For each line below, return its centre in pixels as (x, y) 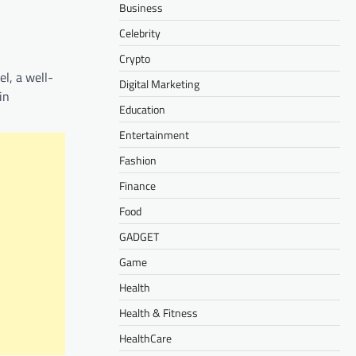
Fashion (138, 160)
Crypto (135, 58)
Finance (137, 185)
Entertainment (154, 134)
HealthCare (145, 338)
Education (142, 109)
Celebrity (140, 33)
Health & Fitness (159, 312)
